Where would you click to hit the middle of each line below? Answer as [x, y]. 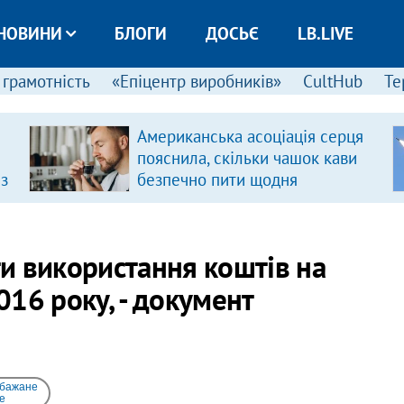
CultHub [332, 81]
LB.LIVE [325, 33]
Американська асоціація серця [250, 136]
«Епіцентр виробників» [196, 81]
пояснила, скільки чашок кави [247, 158]
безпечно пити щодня [217, 179]
